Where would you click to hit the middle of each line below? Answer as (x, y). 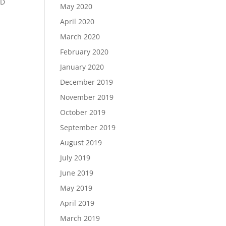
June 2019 (77, 173)
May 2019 (76, 188)
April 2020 (77, 21)
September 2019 (88, 127)
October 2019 (83, 112)
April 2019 (77, 203)
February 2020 (84, 52)
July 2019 (75, 158)
